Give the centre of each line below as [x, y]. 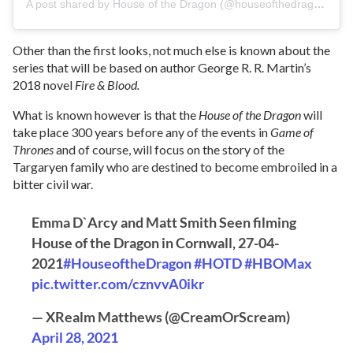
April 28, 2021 [75, 337]
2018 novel [44, 84]
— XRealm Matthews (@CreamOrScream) [161, 316]
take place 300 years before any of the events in [141, 132]
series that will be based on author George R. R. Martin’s [162, 67]
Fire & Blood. [107, 84]
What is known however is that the [106, 114]
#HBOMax [278, 263]
